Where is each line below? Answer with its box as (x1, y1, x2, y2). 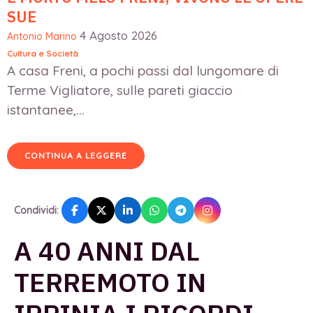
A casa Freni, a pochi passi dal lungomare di (7, 62, 279, 80)
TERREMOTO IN (14, 265, 206, 300)
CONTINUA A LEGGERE (24, 150, 127, 161)
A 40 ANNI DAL (14, 233, 200, 268)
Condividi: (14, 204, 59, 217)
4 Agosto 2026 (80, 28, 157, 43)
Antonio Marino (7, 30, 77, 43)
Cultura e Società (7, 48, 78, 59)
